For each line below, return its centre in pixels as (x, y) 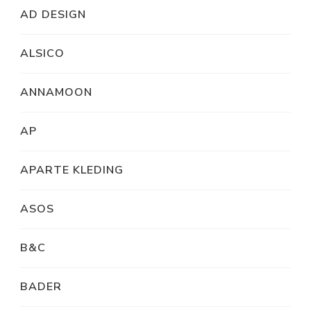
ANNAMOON (56, 93)
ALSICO (42, 54)
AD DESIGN (53, 15)
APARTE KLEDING (72, 170)
